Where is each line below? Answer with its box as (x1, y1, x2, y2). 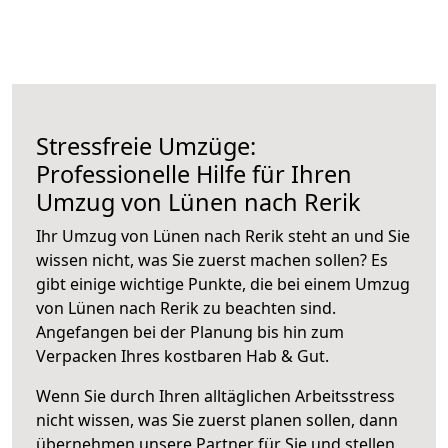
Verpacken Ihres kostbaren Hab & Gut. (36, 344, 329, 367)
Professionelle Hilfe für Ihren (36, 157, 352, 190)
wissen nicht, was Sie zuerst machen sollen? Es (36, 248, 388, 271)
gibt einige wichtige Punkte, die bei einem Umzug (36, 272, 410, 295)
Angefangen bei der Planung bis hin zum (36, 320, 344, 343)
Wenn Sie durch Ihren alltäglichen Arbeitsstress (36, 384, 395, 407)
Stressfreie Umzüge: (36, 129, 256, 162)
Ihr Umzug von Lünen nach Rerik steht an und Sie (36, 224, 410, 247)
